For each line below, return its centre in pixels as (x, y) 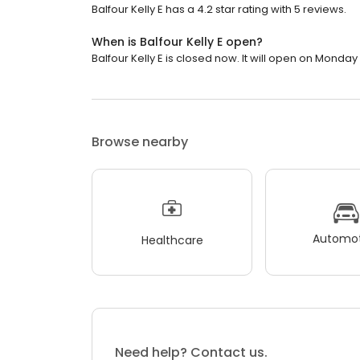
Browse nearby (140, 142)
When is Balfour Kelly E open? (177, 42)
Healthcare (172, 240)
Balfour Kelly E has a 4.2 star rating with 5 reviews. (219, 10)
